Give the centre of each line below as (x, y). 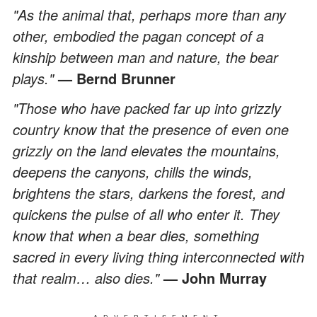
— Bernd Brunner (117, 78)
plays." (35, 78)
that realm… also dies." (88, 277)
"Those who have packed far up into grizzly (147, 108)
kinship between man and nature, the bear (145, 57)
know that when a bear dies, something (136, 235)
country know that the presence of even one (151, 129)
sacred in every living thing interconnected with (158, 256)
